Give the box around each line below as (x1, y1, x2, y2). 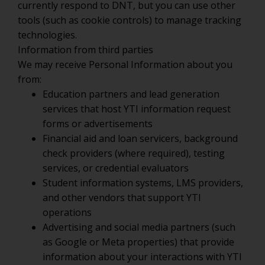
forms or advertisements (43, 117, 153, 130)
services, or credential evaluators (43, 161, 189, 174)
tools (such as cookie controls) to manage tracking (18, 14, 241, 27)
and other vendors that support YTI (43, 191, 201, 204)
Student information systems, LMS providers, (43, 176, 243, 189)
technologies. (18, 28, 77, 41)
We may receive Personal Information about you (18, 58, 232, 71)
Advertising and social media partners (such (43, 221, 235, 234)
